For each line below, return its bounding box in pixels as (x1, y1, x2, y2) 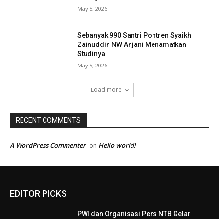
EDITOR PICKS (10, 188, 66, 198)
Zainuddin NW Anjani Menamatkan (77, 41, 187, 49)
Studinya (77, 50, 106, 58)
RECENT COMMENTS (16, 116, 81, 124)
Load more (90, 85, 122, 94)
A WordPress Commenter (10, 140, 86, 150)
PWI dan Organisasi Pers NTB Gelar (77, 209, 191, 218)
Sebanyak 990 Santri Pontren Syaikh (77, 31, 192, 40)
